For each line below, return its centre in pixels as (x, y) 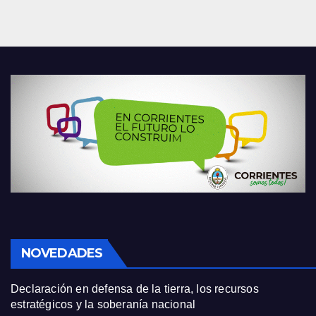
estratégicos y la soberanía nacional (103, 305)
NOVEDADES (62, 254)
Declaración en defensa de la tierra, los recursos (135, 289)
